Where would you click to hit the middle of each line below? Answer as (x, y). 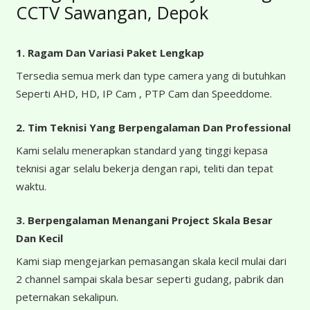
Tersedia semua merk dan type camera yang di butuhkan (151, 76)
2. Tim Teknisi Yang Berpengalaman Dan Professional (153, 127)
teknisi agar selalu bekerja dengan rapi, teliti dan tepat (144, 168)
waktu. (31, 186)
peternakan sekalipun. (67, 297)
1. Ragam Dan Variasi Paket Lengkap (110, 52)
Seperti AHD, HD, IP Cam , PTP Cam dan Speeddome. (144, 94)
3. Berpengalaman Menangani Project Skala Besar (144, 220)
